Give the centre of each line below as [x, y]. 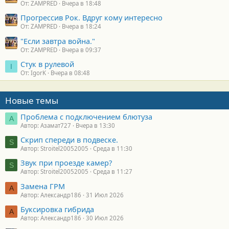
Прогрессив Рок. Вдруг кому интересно [91, 18]
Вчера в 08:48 [70, 73]
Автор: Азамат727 [46, 125]
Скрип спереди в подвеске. [69, 140]
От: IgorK [33, 73]
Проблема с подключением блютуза [86, 116]
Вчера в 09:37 [82, 50]
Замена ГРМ [43, 186]
